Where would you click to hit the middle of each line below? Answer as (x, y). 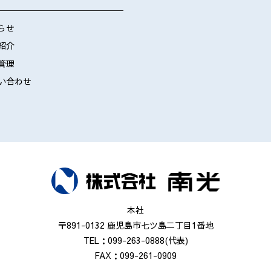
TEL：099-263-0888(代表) (135, 240)
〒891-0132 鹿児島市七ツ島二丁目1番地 (135, 225)
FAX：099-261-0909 (135, 255)
